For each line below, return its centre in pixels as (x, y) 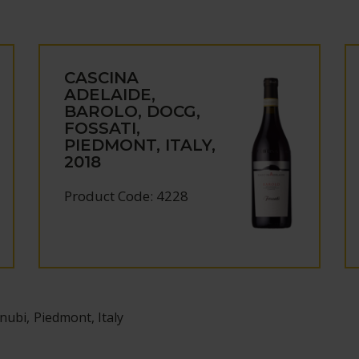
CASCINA (102, 78)
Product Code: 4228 (127, 196)
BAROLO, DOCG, (133, 111)
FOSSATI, (103, 128)
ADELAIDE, (110, 95)
